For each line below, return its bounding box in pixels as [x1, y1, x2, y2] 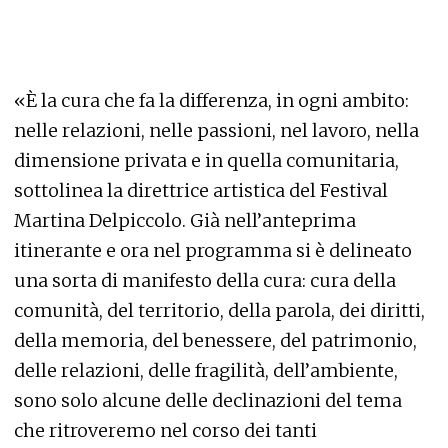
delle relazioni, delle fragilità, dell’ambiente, [14, 358, 398, 382]
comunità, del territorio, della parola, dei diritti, [14, 298, 425, 322]
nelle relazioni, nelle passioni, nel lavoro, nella [14, 118, 419, 142]
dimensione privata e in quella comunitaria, [14, 148, 399, 172]
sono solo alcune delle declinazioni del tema [14, 388, 402, 412]
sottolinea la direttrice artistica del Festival [14, 178, 388, 202]
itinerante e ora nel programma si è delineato [14, 238, 412, 262]
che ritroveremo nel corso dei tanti [14, 418, 317, 442]
